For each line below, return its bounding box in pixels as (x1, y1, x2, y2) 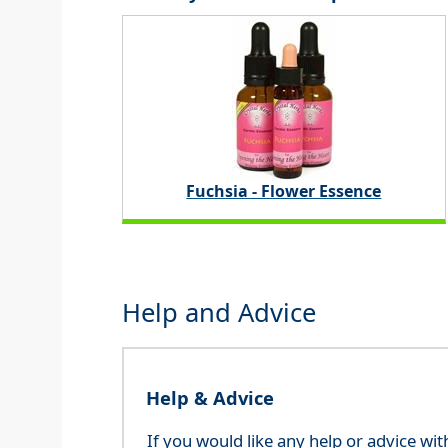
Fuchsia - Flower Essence (186, 180, 382, 203)
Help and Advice (122, 295, 316, 331)
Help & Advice (145, 385, 274, 411)
